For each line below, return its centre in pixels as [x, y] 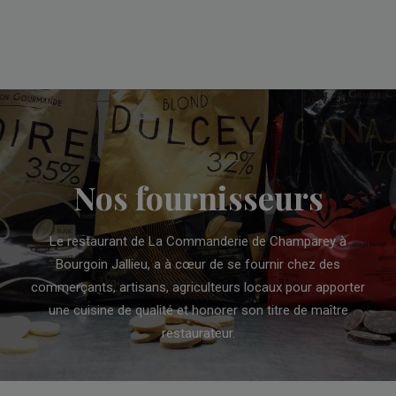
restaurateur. [198, 334]
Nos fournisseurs [198, 198]
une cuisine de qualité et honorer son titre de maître [198, 311]
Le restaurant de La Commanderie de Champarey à [198, 242]
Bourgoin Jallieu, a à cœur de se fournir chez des [198, 265]
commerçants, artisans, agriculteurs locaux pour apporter [198, 288]
